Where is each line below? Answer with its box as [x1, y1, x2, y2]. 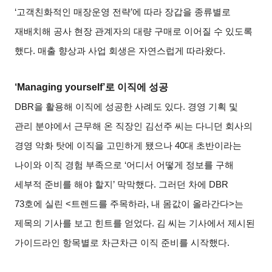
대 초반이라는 [185, 141, 242, 151]
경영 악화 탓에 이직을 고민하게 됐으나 [15, 141, 173, 151]
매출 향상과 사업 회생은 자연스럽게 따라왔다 [38, 46, 223, 56]
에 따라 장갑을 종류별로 [132, 7, 231, 18]
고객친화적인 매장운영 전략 [16, 7, 131, 18]
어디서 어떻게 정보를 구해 [126, 160, 234, 171]
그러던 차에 [158, 180, 207, 190]
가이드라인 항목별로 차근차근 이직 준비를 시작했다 [15, 238, 228, 248]
